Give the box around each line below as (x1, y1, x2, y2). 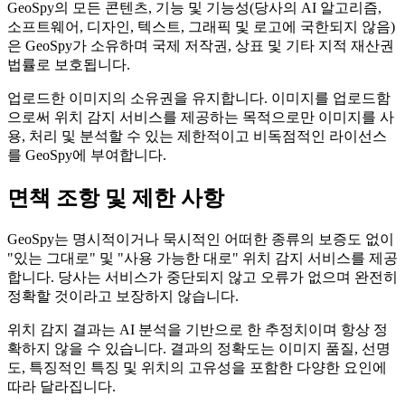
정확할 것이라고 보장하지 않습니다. (7, 287, 239, 304)
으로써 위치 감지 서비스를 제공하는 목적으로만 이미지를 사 (7, 108, 394, 125)
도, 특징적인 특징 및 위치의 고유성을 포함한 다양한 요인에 (7, 359, 387, 375)
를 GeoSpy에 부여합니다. (7, 146, 166, 163)
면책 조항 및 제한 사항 (7, 185, 224, 210)
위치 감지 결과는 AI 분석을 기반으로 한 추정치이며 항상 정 (7, 321, 388, 337)
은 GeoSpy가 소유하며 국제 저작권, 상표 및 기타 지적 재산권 (7, 37, 394, 53)
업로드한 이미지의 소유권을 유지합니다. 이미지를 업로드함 (7, 89, 391, 106)
